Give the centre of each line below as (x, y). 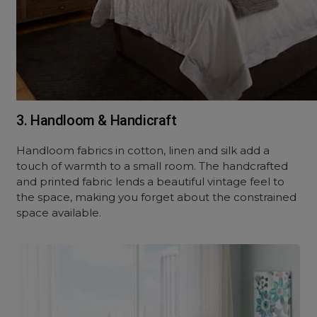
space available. (59, 213)
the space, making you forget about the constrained (157, 197)
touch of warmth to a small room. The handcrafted (152, 166)
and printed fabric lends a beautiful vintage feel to (151, 181)
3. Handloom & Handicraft (97, 120)
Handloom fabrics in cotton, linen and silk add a (143, 150)
